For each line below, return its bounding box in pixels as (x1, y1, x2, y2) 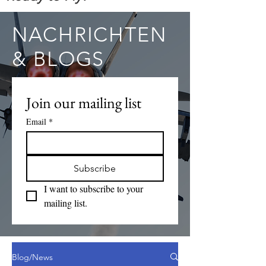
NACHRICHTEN (12, 22, 167, 47)
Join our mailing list (26, 92, 141, 113)
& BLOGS (12, 46, 104, 71)
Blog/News (12, 251, 53, 262)
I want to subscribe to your (44, 182, 143, 195)
